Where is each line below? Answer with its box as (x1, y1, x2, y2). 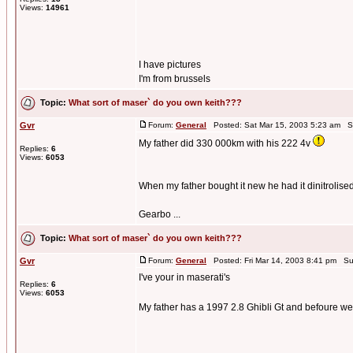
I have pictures (139, 59, 201, 70)
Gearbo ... (139, 209, 180, 220)
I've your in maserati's (139, 272, 230, 283)
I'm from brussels (139, 73, 210, 84)
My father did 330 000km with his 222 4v (139, 138, 313, 149)
